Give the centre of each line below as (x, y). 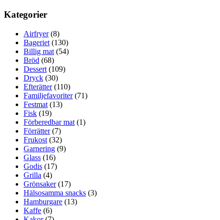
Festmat (36, 104)
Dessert (35, 69)
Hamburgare (43, 201)
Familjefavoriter (48, 95)
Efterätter (38, 86)
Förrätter (37, 131)
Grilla (32, 175)
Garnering (39, 148)
